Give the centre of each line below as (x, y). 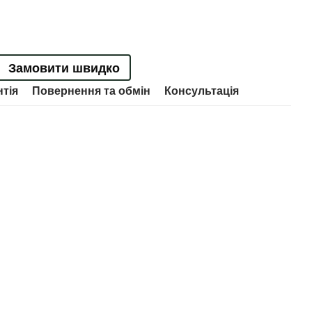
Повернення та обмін (91, 91)
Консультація (202, 91)
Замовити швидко (64, 68)
